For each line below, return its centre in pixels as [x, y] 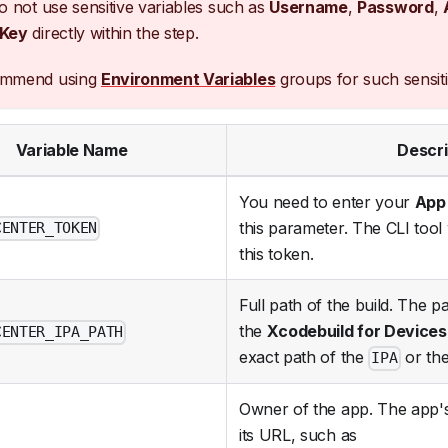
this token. [276, 254]
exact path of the [304, 357]
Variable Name [71, 150]
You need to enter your [327, 202]
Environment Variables [188, 79]
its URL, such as [298, 435]
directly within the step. [113, 33]
